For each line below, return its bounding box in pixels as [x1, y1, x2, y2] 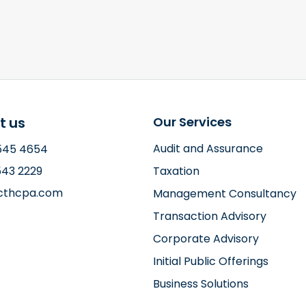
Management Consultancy [153, 186, 296, 201]
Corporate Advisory [153, 231, 259, 247]
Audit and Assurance [153, 141, 263, 156]
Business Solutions [153, 276, 249, 292]
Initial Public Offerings [153, 253, 268, 269]
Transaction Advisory [153, 208, 266, 224]
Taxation [153, 163, 199, 179]
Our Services [153, 113, 232, 130]
